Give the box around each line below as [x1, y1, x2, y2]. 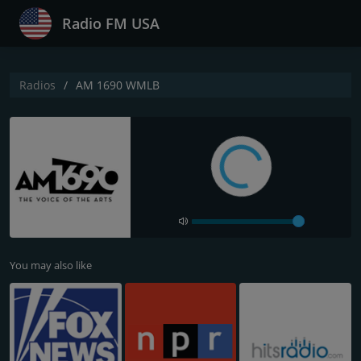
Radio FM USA [62, 14, 160, 33]
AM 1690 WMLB [76, 77, 160, 93]
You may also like [10, 258, 92, 272]
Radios [19, 77, 56, 93]
